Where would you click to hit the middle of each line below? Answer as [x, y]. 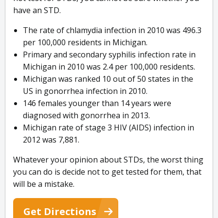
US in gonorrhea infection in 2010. [85, 91]
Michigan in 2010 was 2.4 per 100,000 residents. [109, 67]
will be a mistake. [44, 184]
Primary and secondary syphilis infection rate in [109, 55]
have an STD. [37, 10]
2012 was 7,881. [51, 140]
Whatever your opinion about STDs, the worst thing [108, 160]
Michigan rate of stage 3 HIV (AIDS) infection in [109, 128]
